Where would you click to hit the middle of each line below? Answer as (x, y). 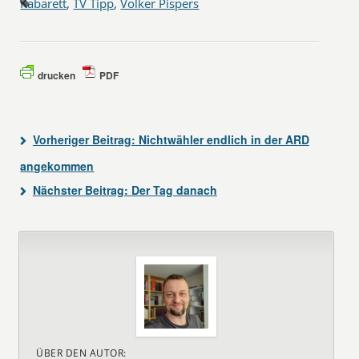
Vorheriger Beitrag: (84, 139)
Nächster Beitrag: (80, 190)
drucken (57, 75)
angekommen (57, 166)
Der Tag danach (172, 190)
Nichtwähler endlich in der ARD (222, 139)
